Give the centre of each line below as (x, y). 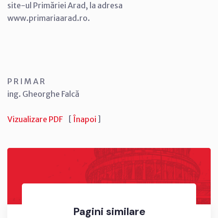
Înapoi (85, 119)
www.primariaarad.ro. (49, 18)
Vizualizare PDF (35, 119)
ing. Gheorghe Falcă (43, 94)
